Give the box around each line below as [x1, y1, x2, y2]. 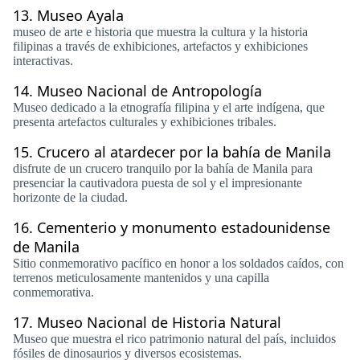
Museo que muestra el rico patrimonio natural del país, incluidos [13, 332, 336, 346]
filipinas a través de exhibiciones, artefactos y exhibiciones [13, 39, 308, 53]
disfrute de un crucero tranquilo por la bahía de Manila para [13, 162, 313, 175]
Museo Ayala [37, 6, 124, 25]
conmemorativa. [13, 285, 94, 299]
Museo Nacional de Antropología [37, 81, 262, 100]
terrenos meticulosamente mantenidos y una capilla [13, 271, 269, 284]
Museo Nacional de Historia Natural [37, 313, 281, 332]
